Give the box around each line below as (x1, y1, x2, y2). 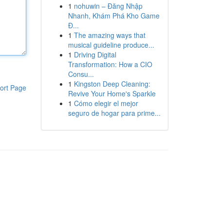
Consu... (68, 69, 94, 79)
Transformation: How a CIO (68, 59, 152, 69)
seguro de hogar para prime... (68, 108, 161, 118)
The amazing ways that (73, 30, 145, 40)
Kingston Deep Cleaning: (73, 79, 150, 89)
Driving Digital (73, 50, 116, 59)
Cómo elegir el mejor (73, 98, 138, 108)
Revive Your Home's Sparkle (68, 89, 156, 98)
